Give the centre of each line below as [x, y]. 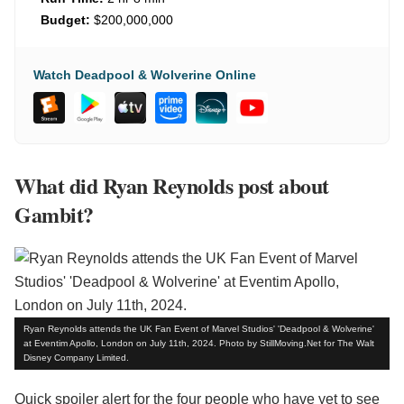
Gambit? [54, 215]
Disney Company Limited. [76, 358]
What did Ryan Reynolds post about [172, 186]
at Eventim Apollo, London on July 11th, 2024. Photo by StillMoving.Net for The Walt [199, 344]
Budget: [65, 20]
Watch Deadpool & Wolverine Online [145, 75]
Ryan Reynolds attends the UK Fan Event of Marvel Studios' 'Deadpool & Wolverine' [199, 329]
